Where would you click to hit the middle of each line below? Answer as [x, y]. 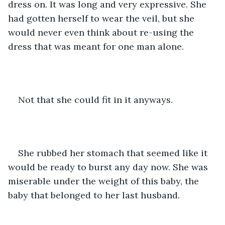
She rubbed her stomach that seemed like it [114, 153]
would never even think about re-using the [102, 32]
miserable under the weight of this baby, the [105, 181]
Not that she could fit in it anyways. [95, 99]
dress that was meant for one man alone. [96, 46]
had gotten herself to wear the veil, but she [102, 18]
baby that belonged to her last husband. [94, 195]
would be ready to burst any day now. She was [109, 167]
